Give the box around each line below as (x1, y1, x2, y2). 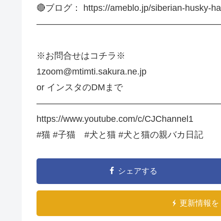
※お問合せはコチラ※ (37, 50, 125, 61)
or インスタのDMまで (37, 82, 123, 92)
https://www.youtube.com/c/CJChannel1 (37, 113, 193, 124)
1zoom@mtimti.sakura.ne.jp (37, 66, 147, 76)
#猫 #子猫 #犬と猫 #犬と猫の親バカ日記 (37, 129, 203, 140)
